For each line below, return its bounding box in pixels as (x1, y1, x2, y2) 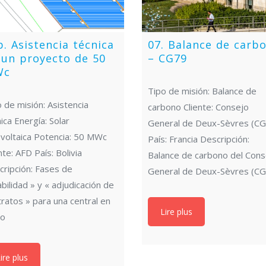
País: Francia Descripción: (148, 132, 250, 145)
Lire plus (160, 205, 193, 217)
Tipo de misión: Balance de (148, 84, 257, 97)
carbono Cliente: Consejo (148, 100, 249, 113)
